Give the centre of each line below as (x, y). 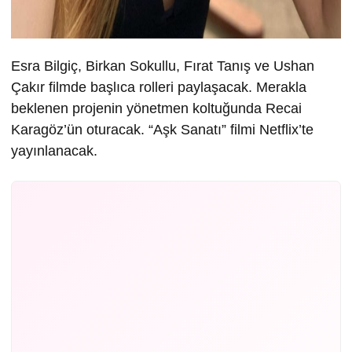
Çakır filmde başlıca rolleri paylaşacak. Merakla (159, 87)
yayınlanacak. (54, 150)
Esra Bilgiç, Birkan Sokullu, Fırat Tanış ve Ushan (163, 66)
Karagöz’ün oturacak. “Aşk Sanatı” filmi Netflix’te (162, 129)
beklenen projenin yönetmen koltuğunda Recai (156, 108)
